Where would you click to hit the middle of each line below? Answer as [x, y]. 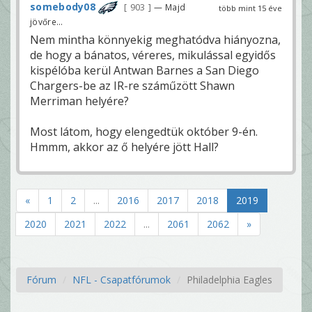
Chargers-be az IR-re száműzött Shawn [132, 85]
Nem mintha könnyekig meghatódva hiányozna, [155, 39]
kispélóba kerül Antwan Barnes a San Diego [145, 70]
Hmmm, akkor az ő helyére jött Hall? [124, 147]
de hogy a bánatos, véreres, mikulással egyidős [153, 55]
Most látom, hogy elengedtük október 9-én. [144, 131]
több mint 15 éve [250, 8]
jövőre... [47, 21]
